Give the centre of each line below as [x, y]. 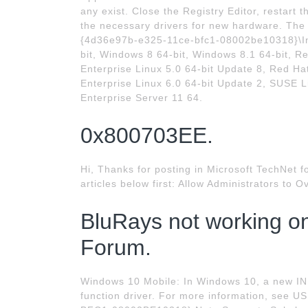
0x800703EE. [147, 135]
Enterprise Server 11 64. [142, 98]
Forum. [116, 247]
